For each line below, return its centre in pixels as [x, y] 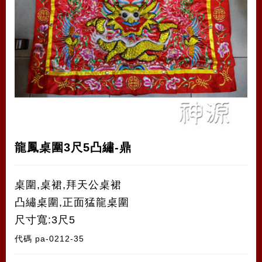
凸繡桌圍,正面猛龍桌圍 [72, 202]
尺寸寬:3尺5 [45, 220]
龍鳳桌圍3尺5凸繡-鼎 [73, 147]
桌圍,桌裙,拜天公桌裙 [68, 185]
